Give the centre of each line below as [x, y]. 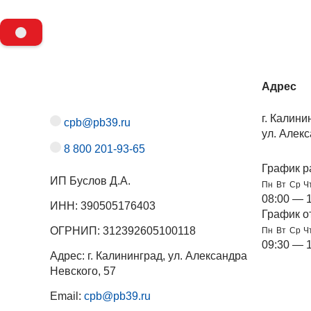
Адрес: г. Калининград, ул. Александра [149, 256]
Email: [67, 296]
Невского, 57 [83, 271]
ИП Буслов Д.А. [90, 180]
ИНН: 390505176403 [103, 206]
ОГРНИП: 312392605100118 [123, 231]
